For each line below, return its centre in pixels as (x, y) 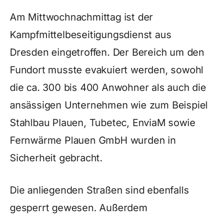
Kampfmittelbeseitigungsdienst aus (91, 35)
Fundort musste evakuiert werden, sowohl (107, 70)
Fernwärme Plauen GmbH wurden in (93, 140)
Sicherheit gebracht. (56, 158)
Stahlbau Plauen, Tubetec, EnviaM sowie (103, 123)
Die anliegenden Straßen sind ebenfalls (99, 190)
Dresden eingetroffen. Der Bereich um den (107, 52)
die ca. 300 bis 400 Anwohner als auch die (108, 88)
